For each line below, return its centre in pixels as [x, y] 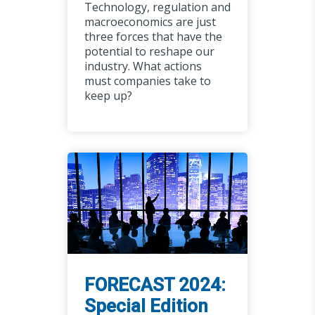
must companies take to [147, 81]
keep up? [108, 96]
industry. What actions [143, 66]
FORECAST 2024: [155, 285]
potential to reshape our [149, 52]
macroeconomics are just [150, 22]
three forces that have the [153, 37]
